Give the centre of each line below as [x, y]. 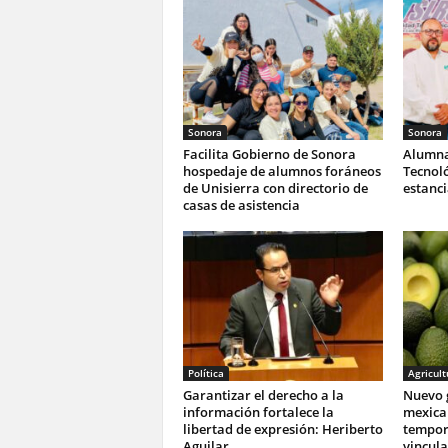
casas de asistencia [241, 205]
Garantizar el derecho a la [263, 395]
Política [205, 373]
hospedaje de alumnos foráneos [281, 171]
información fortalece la [258, 412]
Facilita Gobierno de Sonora [269, 154]
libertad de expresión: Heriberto [282, 429]
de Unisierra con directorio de [275, 188]
